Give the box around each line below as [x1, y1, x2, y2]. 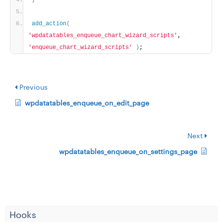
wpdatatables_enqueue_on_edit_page [25, 99, 149, 108]
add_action [32, 20, 66, 28]
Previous [17, 83, 48, 92]
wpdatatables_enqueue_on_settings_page [59, 147, 197, 156]
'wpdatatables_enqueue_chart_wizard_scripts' [28, 32, 177, 40]
